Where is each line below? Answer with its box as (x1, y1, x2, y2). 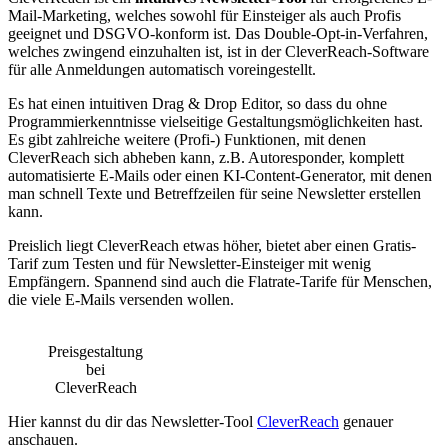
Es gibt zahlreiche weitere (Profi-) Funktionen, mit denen (8, 131, 366, 149)
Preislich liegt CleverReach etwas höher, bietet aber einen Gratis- (8, 237, 416, 255)
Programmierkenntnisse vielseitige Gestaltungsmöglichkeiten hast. (8, 113, 423, 131)
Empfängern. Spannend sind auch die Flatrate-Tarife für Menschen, (8, 273, 432, 291)
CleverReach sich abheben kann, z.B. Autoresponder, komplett (8, 149, 404, 167)
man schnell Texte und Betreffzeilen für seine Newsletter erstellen (8, 185, 421, 203)
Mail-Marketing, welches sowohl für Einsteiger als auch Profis (8, 7, 401, 25)
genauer (339, 413, 393, 431)
